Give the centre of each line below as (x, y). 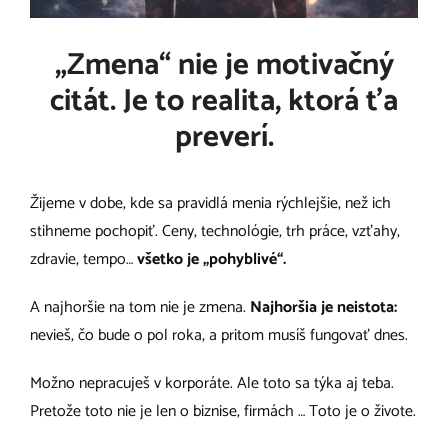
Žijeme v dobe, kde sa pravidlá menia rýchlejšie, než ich (210, 203)
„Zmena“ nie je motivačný (224, 66)
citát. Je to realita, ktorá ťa (224, 102)
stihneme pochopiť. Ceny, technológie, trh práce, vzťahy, (215, 231)
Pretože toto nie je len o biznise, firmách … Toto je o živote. (223, 411)
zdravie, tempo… (83, 259)
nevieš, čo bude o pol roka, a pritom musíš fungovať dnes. (219, 335)
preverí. (224, 138)
